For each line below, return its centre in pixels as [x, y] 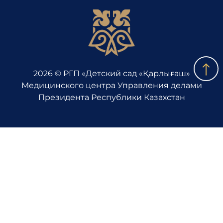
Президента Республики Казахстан [111, 97]
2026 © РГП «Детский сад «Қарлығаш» [111, 73]
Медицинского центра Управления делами [111, 85]
